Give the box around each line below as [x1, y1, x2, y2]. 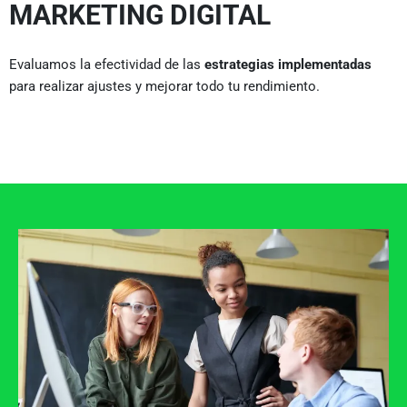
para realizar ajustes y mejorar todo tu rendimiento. [9, 77, 320, 94]
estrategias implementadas [204, 55, 372, 73]
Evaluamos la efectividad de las [9, 55, 204, 73]
